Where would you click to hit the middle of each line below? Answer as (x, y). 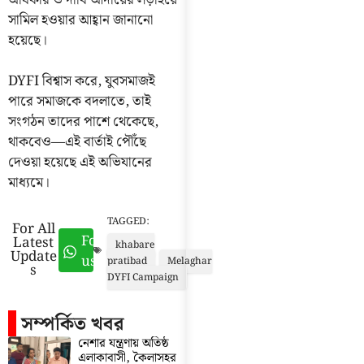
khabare (135, 245)
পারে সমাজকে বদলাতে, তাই (80, 102)
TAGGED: (129, 221)
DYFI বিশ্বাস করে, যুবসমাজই (82, 82)
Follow (103, 241)
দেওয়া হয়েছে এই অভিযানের (80, 163)
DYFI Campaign (143, 277)
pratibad (128, 261)
